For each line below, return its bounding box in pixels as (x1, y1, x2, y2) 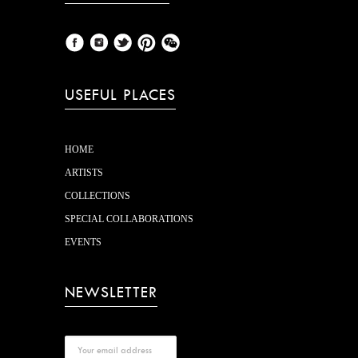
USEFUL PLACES (64, 86, 176, 105)
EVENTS (64, 237, 101, 248)
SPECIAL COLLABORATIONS (64, 213, 193, 225)
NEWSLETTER (64, 283, 157, 302)
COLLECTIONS (64, 190, 130, 201)
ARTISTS (64, 167, 103, 178)
